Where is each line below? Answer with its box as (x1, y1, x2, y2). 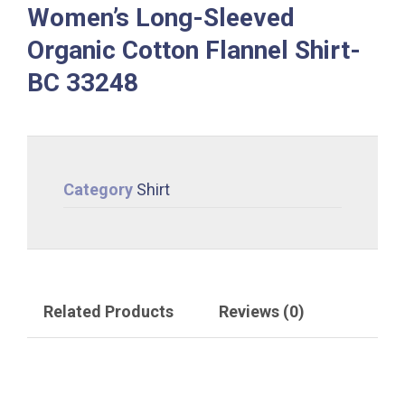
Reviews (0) (219, 302, 305, 321)
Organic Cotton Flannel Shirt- (27, 35, 361, 65)
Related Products (43, 302, 174, 321)
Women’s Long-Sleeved (27, 3, 295, 33)
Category (63, 180, 133, 199)
